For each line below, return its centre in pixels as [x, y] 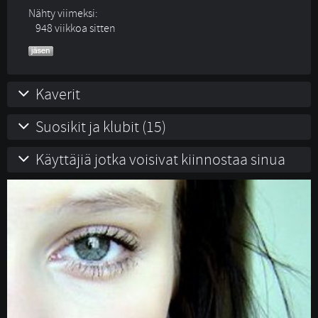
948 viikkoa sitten [76, 28]
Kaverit [58, 94]
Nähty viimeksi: [63, 13]
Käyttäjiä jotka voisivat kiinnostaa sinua [160, 160]
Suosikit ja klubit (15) [101, 127]
